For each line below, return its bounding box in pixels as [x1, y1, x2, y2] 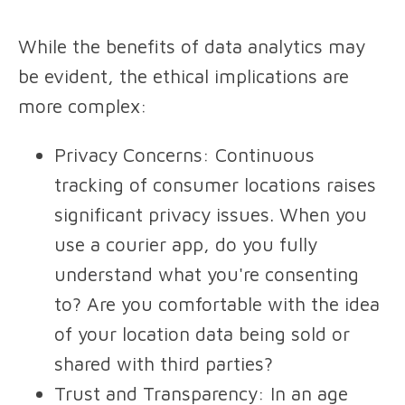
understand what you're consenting [54, 263, 359, 286]
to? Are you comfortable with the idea [54, 293, 380, 316]
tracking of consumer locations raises [54, 174, 376, 196]
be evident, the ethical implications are [18, 65, 349, 88]
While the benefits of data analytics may [18, 35, 365, 58]
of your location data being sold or [54, 323, 350, 345]
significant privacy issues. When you [54, 203, 367, 226]
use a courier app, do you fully [54, 233, 317, 256]
